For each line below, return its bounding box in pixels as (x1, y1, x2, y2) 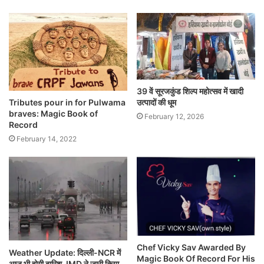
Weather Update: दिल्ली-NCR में (9, 247, 121, 258)
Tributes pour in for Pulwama (9, 97, 126, 107)
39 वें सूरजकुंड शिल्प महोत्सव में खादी (137, 85, 243, 96)
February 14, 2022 (16, 134, 77, 143)
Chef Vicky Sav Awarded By (137, 242, 246, 252)
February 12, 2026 (144, 111, 204, 121)
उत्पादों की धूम (137, 97, 176, 107)
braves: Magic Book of (9, 108, 98, 118)
